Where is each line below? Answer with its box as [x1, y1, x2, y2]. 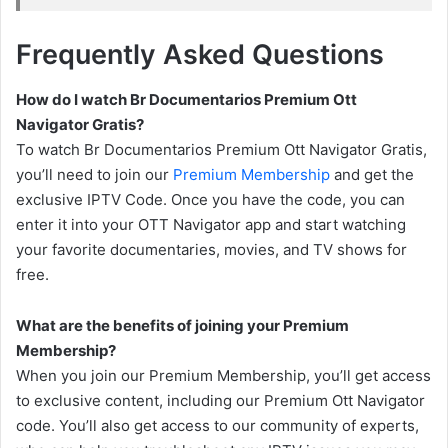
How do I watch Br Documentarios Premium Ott [16, 89, 357, 109]
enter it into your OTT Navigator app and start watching [16, 214, 406, 234]
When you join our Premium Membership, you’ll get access [16, 365, 431, 385]
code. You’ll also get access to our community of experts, [16, 415, 419, 435]
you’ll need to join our [16, 164, 173, 184]
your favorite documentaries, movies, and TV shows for [16, 239, 407, 259]
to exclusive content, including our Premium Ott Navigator [16, 390, 425, 410]
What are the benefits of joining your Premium [16, 315, 349, 335]
